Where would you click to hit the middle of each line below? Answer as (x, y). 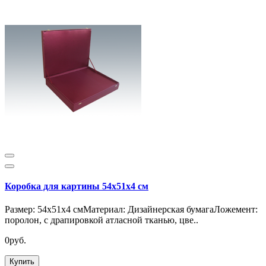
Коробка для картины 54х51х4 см (77, 186)
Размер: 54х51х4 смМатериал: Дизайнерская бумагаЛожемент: (131, 210)
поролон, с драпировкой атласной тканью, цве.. (102, 220)
